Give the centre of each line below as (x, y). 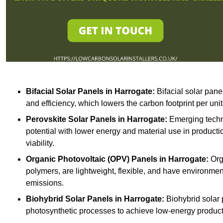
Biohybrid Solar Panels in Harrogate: (95, 199)
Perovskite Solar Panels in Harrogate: (97, 119)
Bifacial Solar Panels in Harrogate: (90, 91)
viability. (40, 143)
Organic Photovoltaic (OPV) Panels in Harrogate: (117, 159)
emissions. (45, 183)
